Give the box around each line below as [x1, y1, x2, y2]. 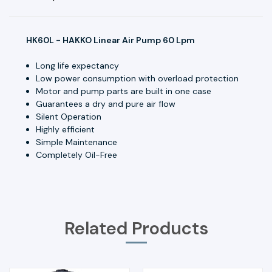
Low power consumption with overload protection [36, 72, 239, 84]
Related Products [64, 216, 208, 240]
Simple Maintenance [36, 136, 118, 148]
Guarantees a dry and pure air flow [36, 98, 176, 109]
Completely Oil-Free [36, 149, 118, 160]
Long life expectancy [36, 59, 120, 71]
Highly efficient [36, 123, 95, 135]
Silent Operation [36, 110, 102, 122]
